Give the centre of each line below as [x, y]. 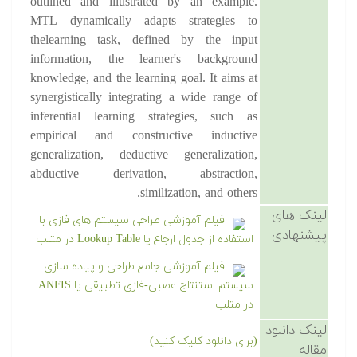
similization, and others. [199, 194]
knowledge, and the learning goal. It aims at [144, 79]
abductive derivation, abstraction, [144, 175]
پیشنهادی [299, 236]
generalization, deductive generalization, [144, 155]
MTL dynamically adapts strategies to [144, 22]
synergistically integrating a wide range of [144, 98]
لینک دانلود [296, 331]
